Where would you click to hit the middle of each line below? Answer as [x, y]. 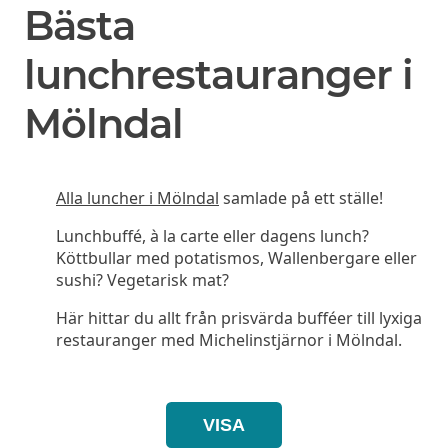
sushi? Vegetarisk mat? [142, 279]
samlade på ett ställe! [301, 197]
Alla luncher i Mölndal [137, 197]
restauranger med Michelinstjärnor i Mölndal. [229, 339]
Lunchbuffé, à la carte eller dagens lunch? [212, 235]
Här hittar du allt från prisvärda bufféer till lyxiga [239, 317]
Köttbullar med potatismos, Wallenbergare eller [236, 257]
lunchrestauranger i [218, 74]
